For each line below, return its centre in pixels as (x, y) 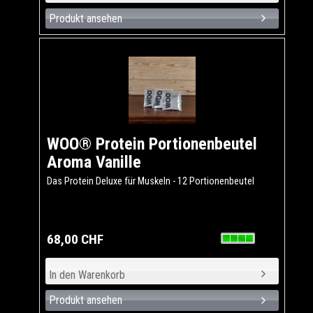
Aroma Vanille (94, 162)
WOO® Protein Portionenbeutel (152, 144)
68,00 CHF (75, 239)
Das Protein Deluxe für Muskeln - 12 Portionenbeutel (151, 181)
